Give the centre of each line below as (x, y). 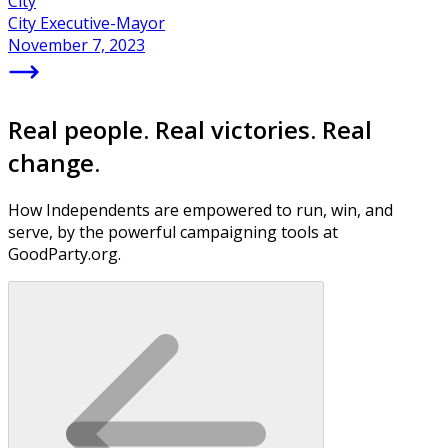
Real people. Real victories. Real (190, 129)
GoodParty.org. (64, 253)
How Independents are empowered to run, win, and (200, 209)
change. (54, 162)
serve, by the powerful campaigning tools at (173, 231)
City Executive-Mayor (86, 22)
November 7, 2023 (76, 44)
